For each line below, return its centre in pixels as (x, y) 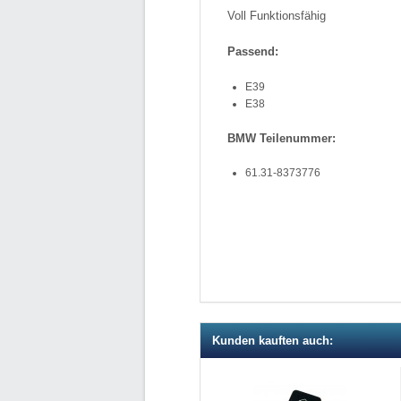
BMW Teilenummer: (282, 138)
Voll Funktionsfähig (277, 15)
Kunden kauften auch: (273, 341)
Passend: (253, 51)
